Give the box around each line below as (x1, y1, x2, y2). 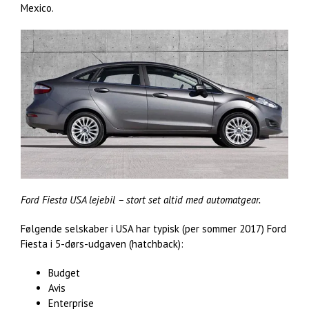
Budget (48, 266, 80, 280)
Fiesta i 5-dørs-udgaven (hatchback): (21, 237, 183, 251)
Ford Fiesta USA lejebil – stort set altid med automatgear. (21, 193, 261, 207)
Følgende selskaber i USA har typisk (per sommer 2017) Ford (21, 222, 286, 236)
